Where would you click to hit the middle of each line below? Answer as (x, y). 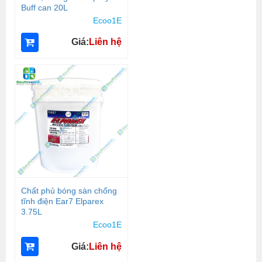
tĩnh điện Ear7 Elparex (62, 201)
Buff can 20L (44, 7)
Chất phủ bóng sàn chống (69, 190)
